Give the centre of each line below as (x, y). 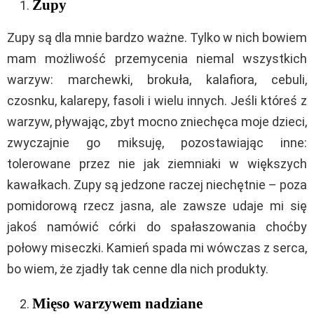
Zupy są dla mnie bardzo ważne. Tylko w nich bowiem (157, 37)
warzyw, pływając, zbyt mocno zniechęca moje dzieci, (157, 121)
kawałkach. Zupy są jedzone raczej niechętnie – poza (157, 184)
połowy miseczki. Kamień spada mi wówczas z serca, (157, 247)
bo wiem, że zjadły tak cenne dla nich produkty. (138, 268)
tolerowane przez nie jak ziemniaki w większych (157, 163)
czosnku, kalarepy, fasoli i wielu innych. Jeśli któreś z (157, 100)
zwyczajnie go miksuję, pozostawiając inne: (157, 142)
